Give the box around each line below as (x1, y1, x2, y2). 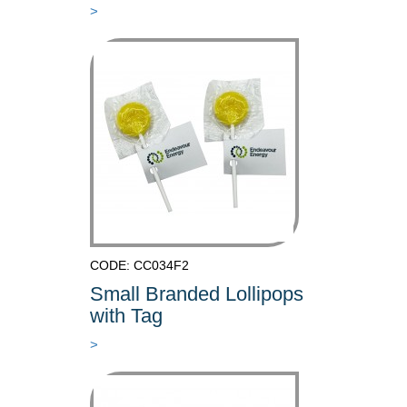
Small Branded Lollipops (90, 282, 303, 305)
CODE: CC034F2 (90, 257, 189, 273)
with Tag (90, 303, 163, 327)
